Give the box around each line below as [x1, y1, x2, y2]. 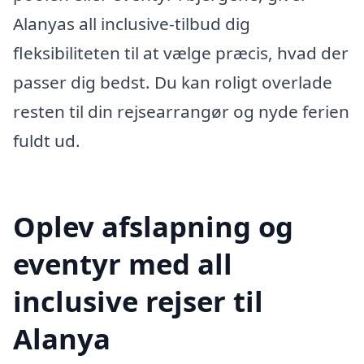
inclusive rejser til [13, 281, 263, 320]
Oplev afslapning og [13, 206, 293, 245]
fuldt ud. [13, 128, 80, 152]
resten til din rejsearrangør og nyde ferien [13, 99, 349, 123]
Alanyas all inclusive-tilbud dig [13, 11, 250, 35]
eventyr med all [13, 244, 232, 283]
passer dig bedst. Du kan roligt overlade [13, 70, 332, 93]
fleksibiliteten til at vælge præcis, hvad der [13, 41, 349, 64]
